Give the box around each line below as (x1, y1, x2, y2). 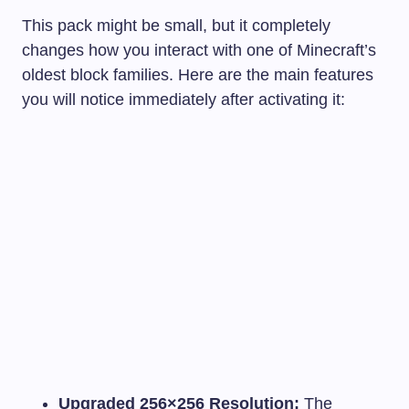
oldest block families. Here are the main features (22, 65, 373, 84)
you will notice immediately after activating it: (22, 89, 345, 109)
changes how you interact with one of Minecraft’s (22, 40, 376, 59)
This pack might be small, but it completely (22, 16, 330, 35)
